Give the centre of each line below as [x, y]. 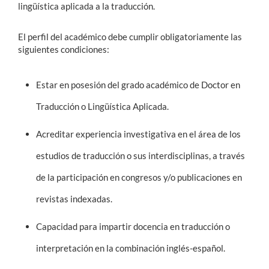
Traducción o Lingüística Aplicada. [102, 106]
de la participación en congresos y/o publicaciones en [139, 177]
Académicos [37, 56]
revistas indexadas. [74, 199]
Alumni [26, 100]
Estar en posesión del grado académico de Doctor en [138, 85]
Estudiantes [36, 34]
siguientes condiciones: [64, 49]
